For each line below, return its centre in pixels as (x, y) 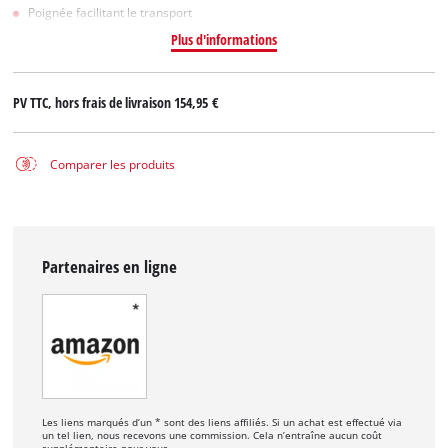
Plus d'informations (223, 39)
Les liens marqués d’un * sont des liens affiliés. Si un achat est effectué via (222, 423)
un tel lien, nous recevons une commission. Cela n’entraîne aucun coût (212, 436)
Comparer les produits (112, 164)
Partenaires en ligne (110, 266)
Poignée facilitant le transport (110, 12)
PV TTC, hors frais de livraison (94, 103)
